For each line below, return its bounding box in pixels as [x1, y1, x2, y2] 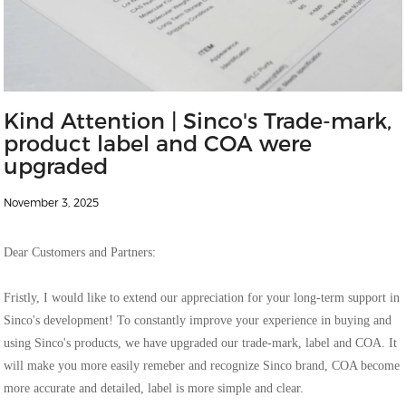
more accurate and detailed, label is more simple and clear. [4, 382, 304, 396]
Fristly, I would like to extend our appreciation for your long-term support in [4, 291, 401, 305]
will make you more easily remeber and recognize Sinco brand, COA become [4, 359, 401, 373]
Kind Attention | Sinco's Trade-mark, [4, 108, 392, 135]
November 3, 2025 [4, 196, 100, 210]
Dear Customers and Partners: [4, 246, 157, 260]
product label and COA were [4, 130, 313, 158]
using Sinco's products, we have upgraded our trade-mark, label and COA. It [4, 336, 398, 351]
